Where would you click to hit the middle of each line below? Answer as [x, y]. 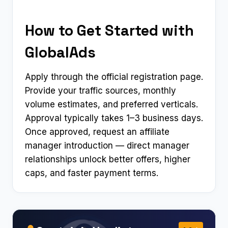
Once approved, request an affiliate [97, 132]
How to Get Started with [109, 30]
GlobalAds [60, 52]
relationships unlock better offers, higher [108, 160]
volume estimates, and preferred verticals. [111, 105]
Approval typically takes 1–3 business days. [114, 118]
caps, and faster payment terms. [92, 173]
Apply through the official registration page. [114, 77]
